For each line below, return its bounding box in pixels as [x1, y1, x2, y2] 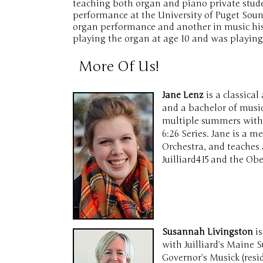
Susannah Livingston [162, 227, 253, 237]
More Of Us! [79, 58, 160, 75]
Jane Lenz [162, 90, 204, 100]
